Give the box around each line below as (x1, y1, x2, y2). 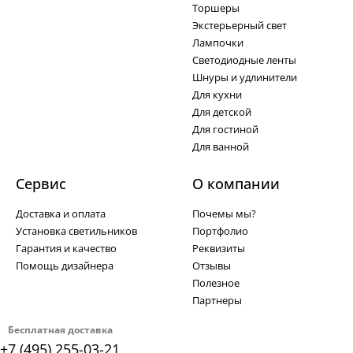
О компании (192, 174, 280, 194)
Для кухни (192, 87, 242, 102)
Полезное (192, 276, 240, 291)
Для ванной (192, 139, 249, 154)
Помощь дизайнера (16, 258, 113, 273)
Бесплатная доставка (7, 323, 113, 337)
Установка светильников (16, 224, 137, 239)
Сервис (16, 174, 66, 194)
